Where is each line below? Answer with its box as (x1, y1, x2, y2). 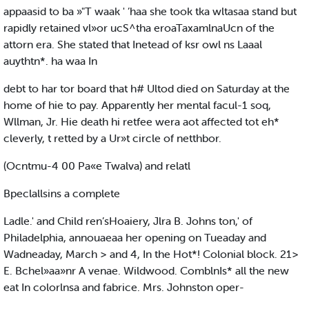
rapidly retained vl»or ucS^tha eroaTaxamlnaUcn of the (3, 21, 275, 35)
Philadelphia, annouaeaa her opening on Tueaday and (3, 230, 266, 245)
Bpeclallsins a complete (3, 186, 120, 201)
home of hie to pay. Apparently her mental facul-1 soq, (3, 98, 271, 112)
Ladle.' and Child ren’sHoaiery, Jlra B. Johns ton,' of (3, 214, 252, 228)
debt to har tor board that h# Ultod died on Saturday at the (3, 81, 290, 96)
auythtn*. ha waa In (3, 54, 97, 68)
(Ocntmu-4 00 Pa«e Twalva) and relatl (3, 159, 190, 173)
